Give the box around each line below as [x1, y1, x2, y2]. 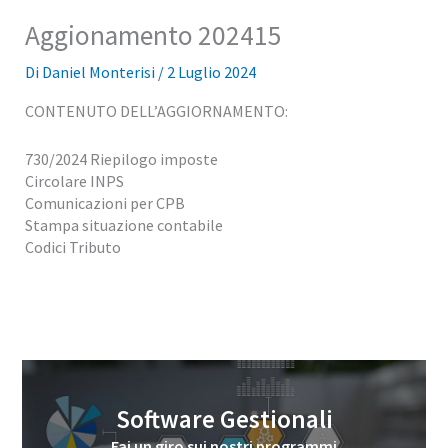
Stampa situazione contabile [24, 214, 223, 235]
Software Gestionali [115, 402, 333, 435]
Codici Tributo [24, 236, 121, 257]
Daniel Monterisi [41, 61, 158, 82]
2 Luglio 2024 [166, 61, 256, 82]
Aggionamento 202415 [24, 17, 282, 52]
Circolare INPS [24, 170, 124, 191]
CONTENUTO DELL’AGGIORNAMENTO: [24, 100, 288, 121]
